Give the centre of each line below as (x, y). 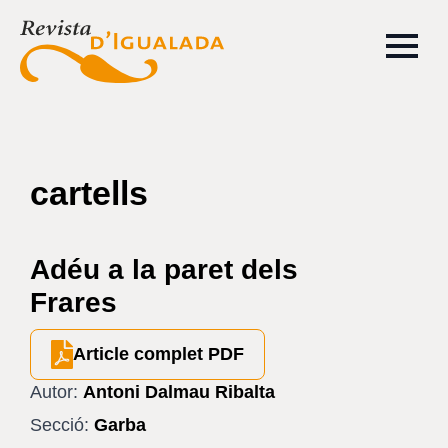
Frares (73, 302)
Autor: (54, 392)
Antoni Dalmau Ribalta (179, 392)
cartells (89, 193)
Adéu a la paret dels (164, 269)
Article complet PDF (158, 354)
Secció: (59, 425)
